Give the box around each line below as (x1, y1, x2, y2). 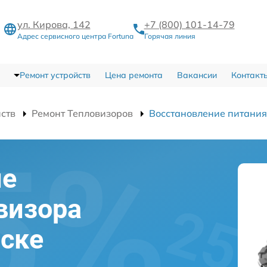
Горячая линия (144, 32, 195, 41)
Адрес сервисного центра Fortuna (17, 32, 133, 41)
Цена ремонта (104, 70, 163, 80)
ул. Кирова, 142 (17, 18, 91, 30)
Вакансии (176, 70, 217, 80)
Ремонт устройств (19, 70, 91, 80)
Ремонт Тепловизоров (32, 107, 133, 119)
